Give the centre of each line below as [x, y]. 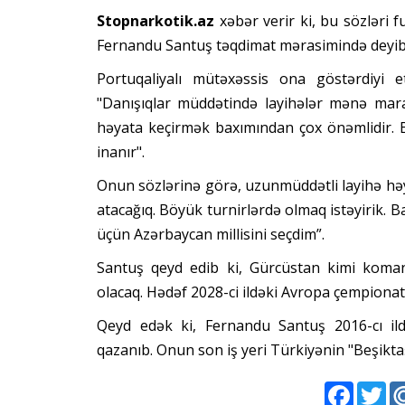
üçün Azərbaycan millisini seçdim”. [211, 235]
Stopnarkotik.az [158, 21]
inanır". [121, 152]
